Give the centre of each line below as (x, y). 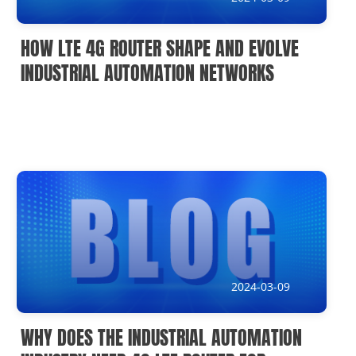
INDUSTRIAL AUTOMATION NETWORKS (148, 73)
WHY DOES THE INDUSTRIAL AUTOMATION (162, 337)
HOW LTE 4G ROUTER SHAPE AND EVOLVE (160, 48)
